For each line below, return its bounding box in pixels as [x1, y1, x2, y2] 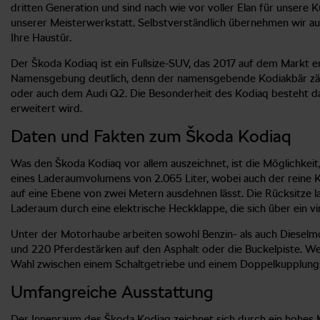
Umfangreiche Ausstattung [11, 281, 214, 302]
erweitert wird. [11, 101, 82, 115]
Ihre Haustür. [11, 31, 71, 44]
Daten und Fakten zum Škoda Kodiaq [11, 125, 291, 146]
